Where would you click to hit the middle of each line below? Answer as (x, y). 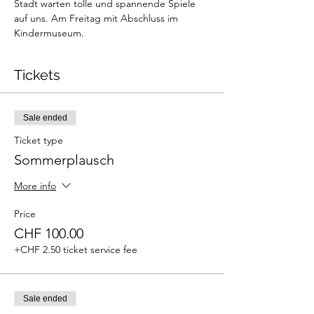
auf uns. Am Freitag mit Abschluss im (97, 19)
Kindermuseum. (49, 33)
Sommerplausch (64, 160)
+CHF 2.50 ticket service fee (76, 250)
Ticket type (39, 141)
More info (35, 186)
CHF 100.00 (49, 234)
